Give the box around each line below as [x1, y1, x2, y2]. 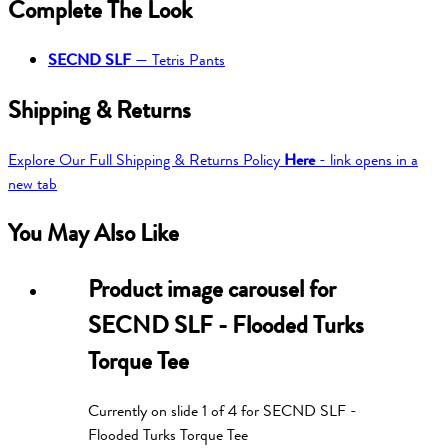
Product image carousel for [88, 271, 336, 308]
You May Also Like [8, 215, 179, 252]
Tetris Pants [152, 47, 225, 72]
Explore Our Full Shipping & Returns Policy [8, 147, 284, 172]
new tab [8, 171, 57, 196]
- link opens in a [315, 147, 418, 172]
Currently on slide [88, 399, 202, 424]
